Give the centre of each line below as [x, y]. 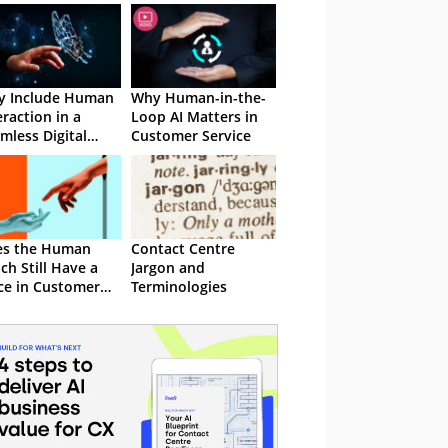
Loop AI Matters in [194, 116]
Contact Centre [183, 248]
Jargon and [168, 267]
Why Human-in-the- [198, 97]
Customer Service [191, 135]
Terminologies [179, 286]
